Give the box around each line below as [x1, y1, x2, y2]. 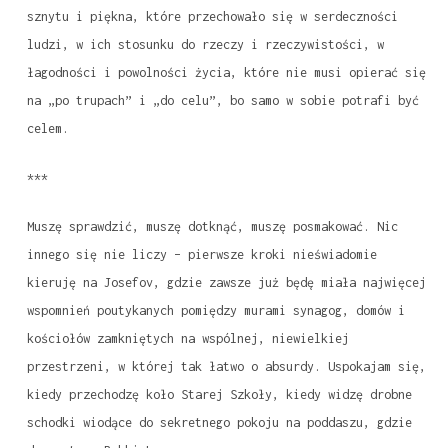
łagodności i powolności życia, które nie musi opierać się [26, 65, 426, 81]
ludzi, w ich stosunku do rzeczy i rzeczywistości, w [26, 37, 384, 53]
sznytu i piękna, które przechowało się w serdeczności [26, 9, 398, 25]
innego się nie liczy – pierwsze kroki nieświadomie [26, 247, 377, 263]
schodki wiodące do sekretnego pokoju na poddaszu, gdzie [26, 415, 412, 431]
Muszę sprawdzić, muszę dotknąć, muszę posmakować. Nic [26, 219, 398, 235]
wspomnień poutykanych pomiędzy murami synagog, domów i [26, 303, 405, 319]
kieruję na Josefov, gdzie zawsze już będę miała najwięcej [26, 275, 426, 291]
